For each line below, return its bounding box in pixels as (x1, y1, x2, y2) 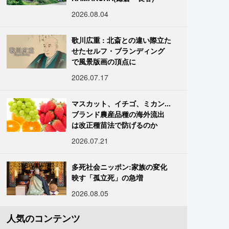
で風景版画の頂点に (72, 56, 136, 66)
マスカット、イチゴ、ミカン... (72, 98, 171, 108)
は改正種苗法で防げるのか (72, 120, 158, 130)
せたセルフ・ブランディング (72, 45, 165, 56)
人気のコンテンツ (7, 212, 80, 225)
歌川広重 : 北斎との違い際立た (72, 35, 172, 45)
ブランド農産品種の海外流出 (72, 109, 165, 119)
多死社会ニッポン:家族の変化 (72, 162, 168, 172)
